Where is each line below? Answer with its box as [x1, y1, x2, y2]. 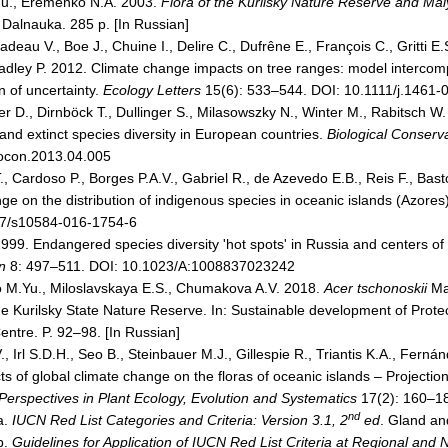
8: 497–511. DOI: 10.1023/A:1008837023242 [6, 258, 295, 274]
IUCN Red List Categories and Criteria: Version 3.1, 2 [12, 412, 348, 428]
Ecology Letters [103, 82, 201, 98]
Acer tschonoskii [324, 280, 427, 296]
